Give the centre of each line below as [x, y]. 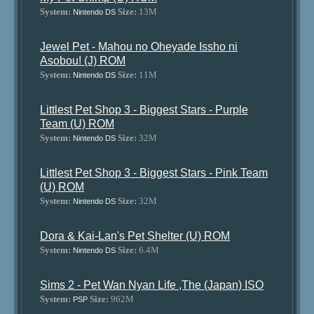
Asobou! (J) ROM [83, 61]
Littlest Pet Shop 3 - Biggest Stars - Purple [144, 110]
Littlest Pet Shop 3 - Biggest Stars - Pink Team [154, 173]
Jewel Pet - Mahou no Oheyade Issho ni [139, 47]
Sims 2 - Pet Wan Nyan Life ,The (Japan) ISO [152, 285]
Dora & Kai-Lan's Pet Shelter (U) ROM [135, 236]
